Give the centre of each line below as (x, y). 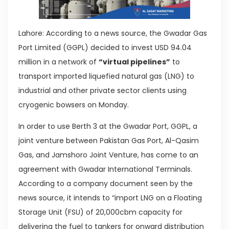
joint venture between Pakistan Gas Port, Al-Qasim (109, 141)
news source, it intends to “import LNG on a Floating (110, 198)
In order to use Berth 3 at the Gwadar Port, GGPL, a (108, 127)
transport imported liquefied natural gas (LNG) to (106, 76)
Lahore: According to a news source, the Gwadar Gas (113, 33)
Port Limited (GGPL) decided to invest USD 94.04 (105, 47)
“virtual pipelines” (134, 62)
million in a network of (59, 62)
